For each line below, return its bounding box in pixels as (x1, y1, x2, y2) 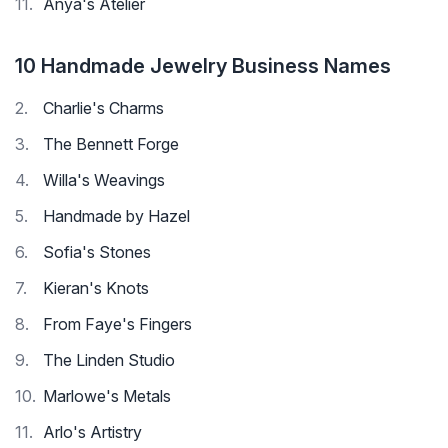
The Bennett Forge (43, 134, 179, 155)
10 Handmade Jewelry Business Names (15, 54, 391, 79)
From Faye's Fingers (43, 314, 192, 335)
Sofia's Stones (43, 242, 151, 263)
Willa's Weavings (43, 170, 165, 191)
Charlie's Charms (43, 98, 164, 119)
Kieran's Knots (43, 278, 149, 299)
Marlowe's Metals (43, 386, 171, 407)
